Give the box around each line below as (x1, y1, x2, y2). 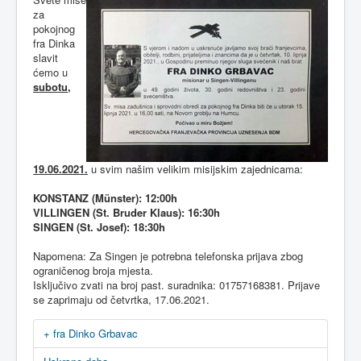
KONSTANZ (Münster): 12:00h (33, 190, 177, 205)
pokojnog (33, 21, 75, 36)
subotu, (33, 79, 71, 94)
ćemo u (33, 64, 68, 80)
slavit (33, 50, 58, 65)
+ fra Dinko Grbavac (44, 326, 138, 341)
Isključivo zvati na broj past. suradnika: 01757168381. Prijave (33, 277, 320, 293)
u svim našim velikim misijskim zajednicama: (88, 161, 303, 176)
